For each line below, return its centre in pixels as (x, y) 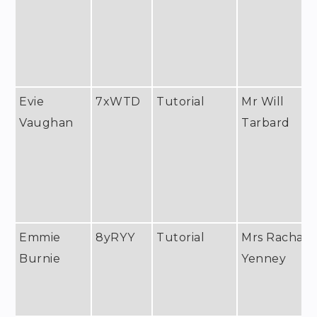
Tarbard (266, 122)
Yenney (264, 258)
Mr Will (263, 101)
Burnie (40, 258)
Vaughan (46, 122)
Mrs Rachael (278, 237)
